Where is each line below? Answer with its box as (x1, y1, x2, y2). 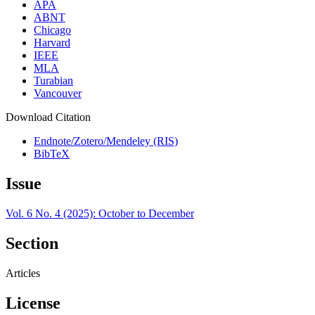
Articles (6, 266, 40, 279)
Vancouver (34, 87, 82, 100)
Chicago (34, 24, 71, 37)
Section (6, 233, 58, 252)
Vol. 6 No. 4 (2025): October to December (6, 207, 194, 219)
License (6, 293, 60, 312)
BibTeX (34, 148, 70, 160)
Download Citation (6, 111, 91, 124)
